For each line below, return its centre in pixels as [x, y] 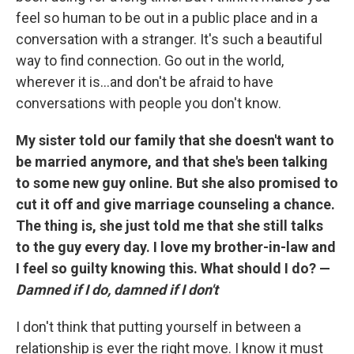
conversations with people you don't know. [149, 103]
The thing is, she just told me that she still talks [169, 225]
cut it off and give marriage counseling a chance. [175, 204]
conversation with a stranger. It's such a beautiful [169, 39]
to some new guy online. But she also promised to [177, 183]
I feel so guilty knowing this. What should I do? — [173, 268]
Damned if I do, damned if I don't [117, 289]
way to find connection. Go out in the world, [150, 60]
